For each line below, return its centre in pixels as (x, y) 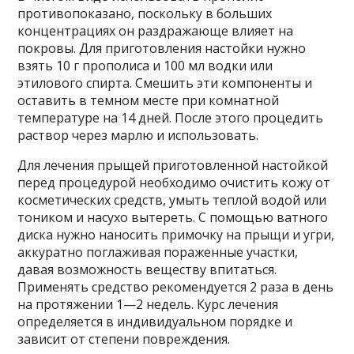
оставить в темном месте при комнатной (149, 100)
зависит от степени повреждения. (124, 339)
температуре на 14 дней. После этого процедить (171, 117)
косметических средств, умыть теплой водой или (172, 200)
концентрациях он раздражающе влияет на (156, 30)
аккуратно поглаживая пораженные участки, (158, 252)
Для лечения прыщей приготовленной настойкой (173, 165)
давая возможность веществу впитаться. (147, 269)
